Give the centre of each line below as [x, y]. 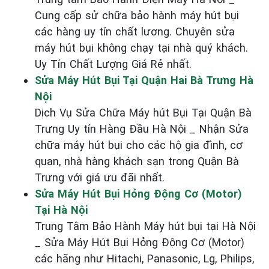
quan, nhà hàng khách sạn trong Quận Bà [137, 161]
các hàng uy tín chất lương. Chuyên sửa [135, 31]
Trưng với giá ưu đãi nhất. [100, 177]
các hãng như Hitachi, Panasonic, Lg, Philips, [144, 258]
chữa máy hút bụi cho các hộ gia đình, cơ [139, 145]
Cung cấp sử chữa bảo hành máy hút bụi [137, 15]
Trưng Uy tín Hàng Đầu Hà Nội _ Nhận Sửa [142, 128]
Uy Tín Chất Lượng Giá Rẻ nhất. [113, 64]
